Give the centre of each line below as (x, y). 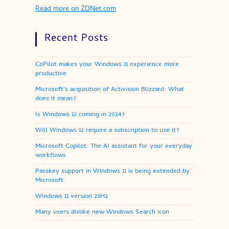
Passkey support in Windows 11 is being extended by (112, 172)
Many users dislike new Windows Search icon (102, 213)
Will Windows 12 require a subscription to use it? (107, 131)
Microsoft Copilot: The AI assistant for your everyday (113, 147)
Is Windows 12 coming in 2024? (80, 115)
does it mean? (55, 99)
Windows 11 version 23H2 (71, 197)
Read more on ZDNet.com (75, 10)
